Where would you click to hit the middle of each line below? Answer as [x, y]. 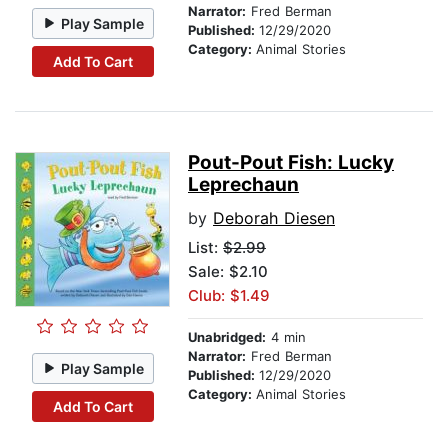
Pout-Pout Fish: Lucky [291, 163]
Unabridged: [227, 337]
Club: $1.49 [229, 296]
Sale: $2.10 [228, 272]
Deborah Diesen [274, 218]
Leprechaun [243, 185]
